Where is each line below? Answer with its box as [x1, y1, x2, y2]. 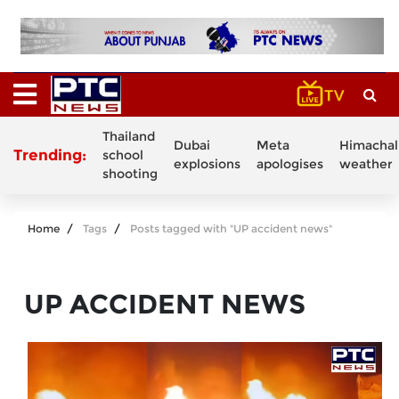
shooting [102, 165, 158, 182]
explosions [174, 156, 240, 173]
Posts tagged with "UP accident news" [130, 221, 332, 235]
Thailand [102, 127, 155, 144]
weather [339, 156, 393, 173]
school [102, 146, 143, 163]
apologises [256, 156, 323, 173]
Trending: [13, 146, 86, 165]
